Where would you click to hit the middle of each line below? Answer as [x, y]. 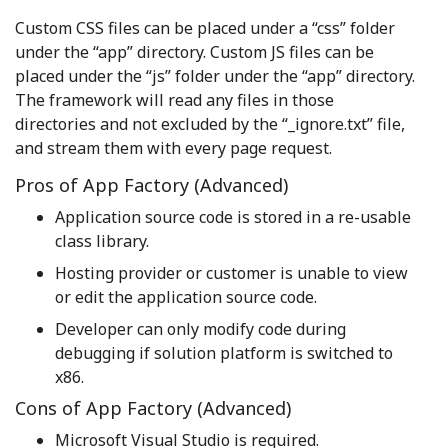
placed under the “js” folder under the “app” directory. [215, 76]
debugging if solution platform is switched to [224, 353]
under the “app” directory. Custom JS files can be [194, 52]
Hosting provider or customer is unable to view [231, 273]
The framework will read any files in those [174, 100]
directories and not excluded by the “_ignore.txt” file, [210, 124]
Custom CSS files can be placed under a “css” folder [205, 28]
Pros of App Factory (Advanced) [151, 185]
